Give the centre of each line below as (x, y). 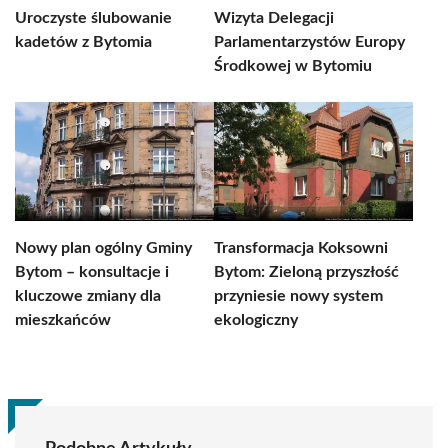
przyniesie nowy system (298, 296)
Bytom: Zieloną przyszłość (306, 272)
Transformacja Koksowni (301, 248)
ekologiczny (256, 320)
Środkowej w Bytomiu (293, 66)
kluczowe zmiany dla (88, 296)
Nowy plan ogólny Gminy (103, 248)
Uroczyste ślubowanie (93, 18)
